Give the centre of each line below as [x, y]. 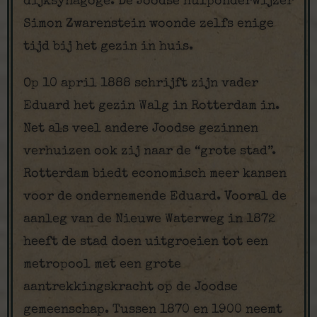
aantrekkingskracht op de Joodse [131, 287]
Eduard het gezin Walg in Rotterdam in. [151, 106]
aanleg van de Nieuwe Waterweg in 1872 [149, 219]
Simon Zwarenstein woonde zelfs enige [149, 24]
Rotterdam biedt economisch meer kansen [155, 174]
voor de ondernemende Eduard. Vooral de [155, 197]
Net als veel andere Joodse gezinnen [141, 129]
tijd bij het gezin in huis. [108, 47]
